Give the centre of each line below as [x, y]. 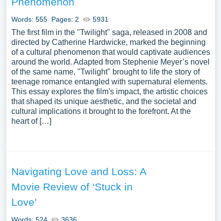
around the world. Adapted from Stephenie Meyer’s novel [110, 62]
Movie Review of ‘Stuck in [72, 187]
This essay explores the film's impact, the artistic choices [109, 92]
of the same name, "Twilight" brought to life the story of [105, 72]
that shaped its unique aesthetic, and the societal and [104, 101]
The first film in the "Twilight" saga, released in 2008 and [109, 32]
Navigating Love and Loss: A [78, 171]
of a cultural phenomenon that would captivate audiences [110, 52]
